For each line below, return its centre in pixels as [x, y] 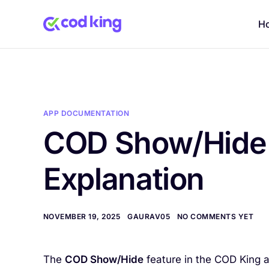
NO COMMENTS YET [216, 216]
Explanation [124, 179]
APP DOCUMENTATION [86, 113]
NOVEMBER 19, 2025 [82, 216]
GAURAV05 [149, 216]
